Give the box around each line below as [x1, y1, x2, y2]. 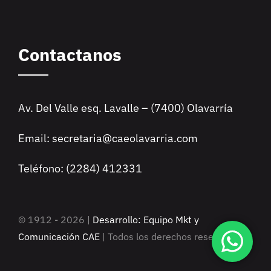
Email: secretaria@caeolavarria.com [18, 131, 198, 146]
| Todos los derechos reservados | [100, 230, 249, 243]
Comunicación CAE [18, 230, 100, 243]
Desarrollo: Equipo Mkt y [93, 214, 199, 226]
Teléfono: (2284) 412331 [18, 162, 142, 176]
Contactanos [18, 44, 122, 67]
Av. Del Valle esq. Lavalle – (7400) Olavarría [18, 101, 233, 116]
